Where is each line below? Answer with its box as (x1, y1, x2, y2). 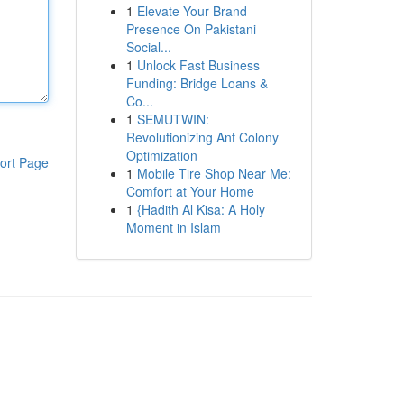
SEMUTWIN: (136, 110, 209, 128)
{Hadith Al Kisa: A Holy (136, 200, 265, 218)
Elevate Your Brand (136, 2, 247, 20)
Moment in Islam (125, 218, 221, 236)
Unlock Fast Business (136, 56, 260, 74)
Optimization (125, 146, 197, 164)
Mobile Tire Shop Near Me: (136, 164, 291, 182)
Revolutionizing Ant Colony (125, 128, 279, 146)
